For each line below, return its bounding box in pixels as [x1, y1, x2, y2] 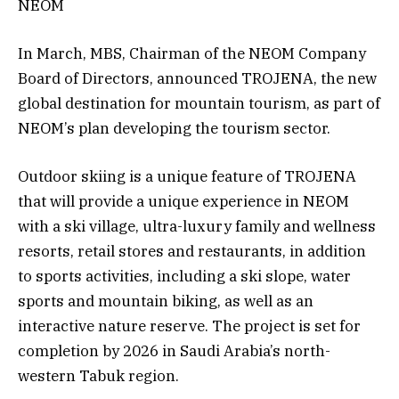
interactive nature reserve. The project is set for [18, 316, 361, 337]
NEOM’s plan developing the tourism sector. [18, 118, 334, 138]
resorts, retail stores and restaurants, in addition [18, 241, 366, 262]
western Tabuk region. [18, 366, 179, 387]
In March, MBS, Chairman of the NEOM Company [18, 43, 366, 63]
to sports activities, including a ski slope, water [18, 266, 351, 287]
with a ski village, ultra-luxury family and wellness [18, 216, 376, 237]
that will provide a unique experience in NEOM [18, 191, 349, 212]
